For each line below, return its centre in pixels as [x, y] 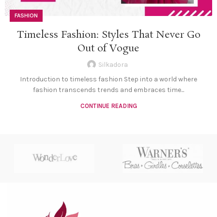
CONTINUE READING [108, 106]
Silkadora [113, 65]
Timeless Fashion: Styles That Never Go [108, 35]
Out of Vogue [108, 49]
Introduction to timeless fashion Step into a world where [108, 79]
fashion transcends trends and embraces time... [108, 90]
